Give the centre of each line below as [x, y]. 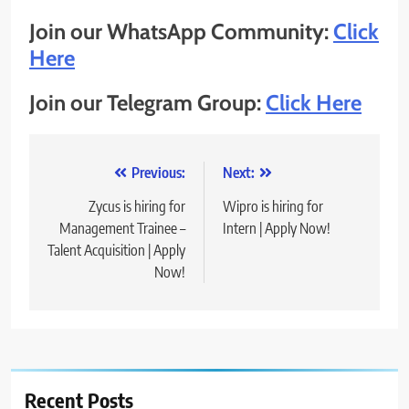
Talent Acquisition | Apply [116, 250]
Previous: [158, 172]
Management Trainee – [122, 228]
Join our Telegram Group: [147, 102]
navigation [96, 210]
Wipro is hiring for [273, 206]
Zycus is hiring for [137, 206]
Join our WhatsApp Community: [181, 32]
